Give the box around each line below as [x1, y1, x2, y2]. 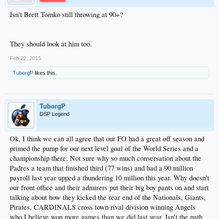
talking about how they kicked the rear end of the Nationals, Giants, [10, 192, 206, 202]
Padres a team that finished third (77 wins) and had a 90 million [10, 163, 193, 173]
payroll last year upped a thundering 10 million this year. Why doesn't [10, 173, 209, 182]
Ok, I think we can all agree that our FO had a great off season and [10, 133, 204, 143]
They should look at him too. [10, 39, 92, 48]
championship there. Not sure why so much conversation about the [10, 153, 201, 163]
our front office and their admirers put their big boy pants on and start [10, 182, 209, 192]
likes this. [33, 69, 57, 76]
